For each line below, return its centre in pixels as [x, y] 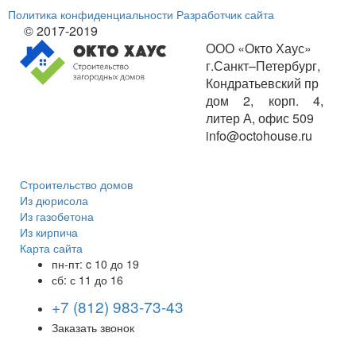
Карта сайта [51, 248]
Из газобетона [57, 216]
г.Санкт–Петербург [261, 65]
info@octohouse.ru [259, 135]
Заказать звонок [93, 327]
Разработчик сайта [225, 14]
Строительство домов [76, 184]
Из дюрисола [54, 200]
